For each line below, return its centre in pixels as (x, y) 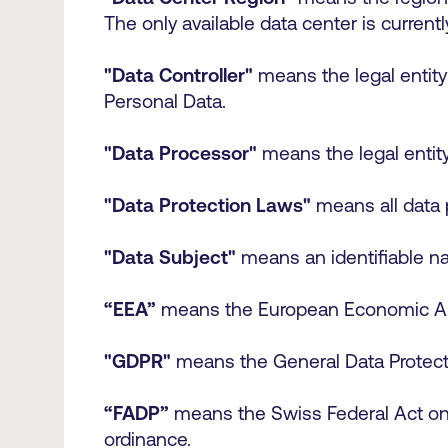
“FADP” (136, 413)
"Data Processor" (180, 153)
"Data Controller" (178, 75)
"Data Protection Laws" (207, 205)
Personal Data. (170, 101)
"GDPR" (137, 361)
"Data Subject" (170, 257)
